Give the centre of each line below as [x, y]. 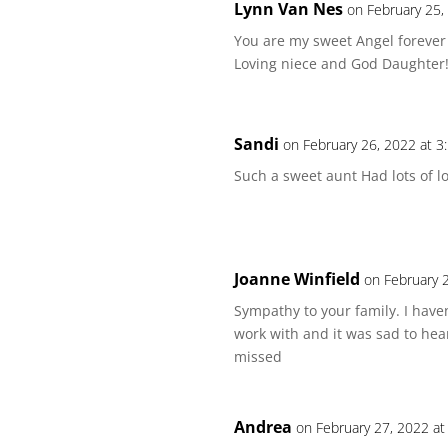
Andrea [263, 427]
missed [258, 357]
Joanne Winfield [297, 279]
